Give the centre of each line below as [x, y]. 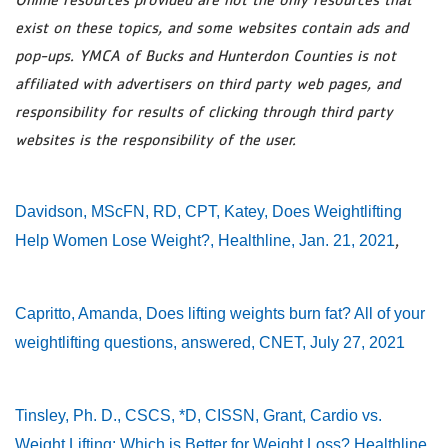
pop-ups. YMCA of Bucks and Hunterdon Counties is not [205, 55]
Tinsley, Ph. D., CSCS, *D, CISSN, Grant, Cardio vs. [198, 415]
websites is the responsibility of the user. [155, 139]
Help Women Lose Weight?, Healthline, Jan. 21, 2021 [205, 240]
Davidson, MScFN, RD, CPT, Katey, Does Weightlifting [208, 211]
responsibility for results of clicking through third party [204, 111]
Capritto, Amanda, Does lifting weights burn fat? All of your [220, 313]
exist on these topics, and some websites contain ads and [211, 27]
